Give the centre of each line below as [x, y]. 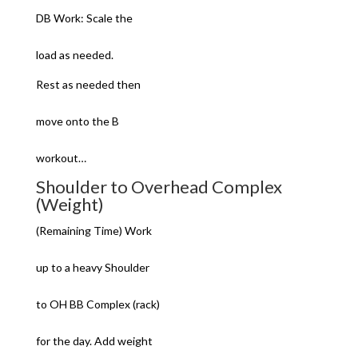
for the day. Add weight [94, 341]
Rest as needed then [88, 84]
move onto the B [77, 121]
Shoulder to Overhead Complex [159, 187]
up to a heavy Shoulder [92, 267]
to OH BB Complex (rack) [97, 304]
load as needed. [74, 55]
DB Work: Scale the [84, 18]
